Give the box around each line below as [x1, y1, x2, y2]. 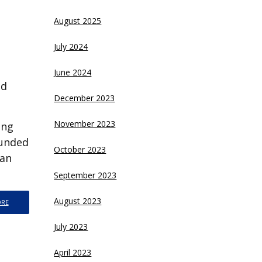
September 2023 [54, 170, 117, 181]
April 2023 [54, 247, 92, 258]
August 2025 [54, 15, 102, 26]
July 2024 [54, 41, 88, 52]
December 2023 [54, 92, 115, 104]
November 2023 [54, 118, 116, 129]
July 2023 [54, 221, 88, 232]
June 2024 [54, 67, 92, 78]
